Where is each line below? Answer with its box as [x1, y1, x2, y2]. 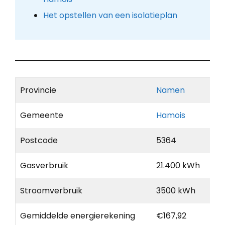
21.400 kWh [156, 160, 200, 172]
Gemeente [20, 109, 63, 122]
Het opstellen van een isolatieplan [43, 10, 177, 22]
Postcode [20, 135, 58, 147]
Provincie [20, 84, 56, 96]
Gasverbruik [20, 160, 68, 172]
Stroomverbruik [20, 185, 82, 197]
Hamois [156, 109, 185, 122]
